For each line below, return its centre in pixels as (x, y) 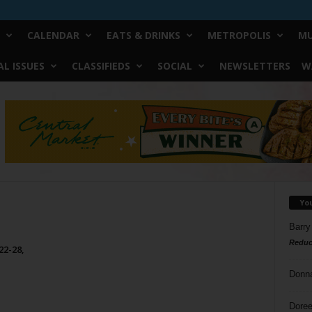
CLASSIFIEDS (101, 66)
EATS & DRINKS (143, 35)
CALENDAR (53, 35)
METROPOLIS (239, 35)
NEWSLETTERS (255, 66)
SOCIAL (174, 66)
